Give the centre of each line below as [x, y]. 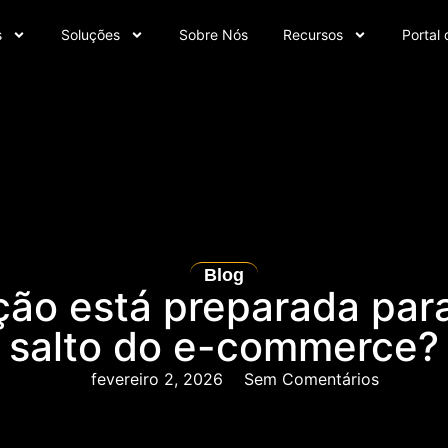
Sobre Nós [213, 34]
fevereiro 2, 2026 [156, 379]
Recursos [313, 34]
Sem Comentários [311, 379]
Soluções [90, 34]
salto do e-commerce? [224, 346]
